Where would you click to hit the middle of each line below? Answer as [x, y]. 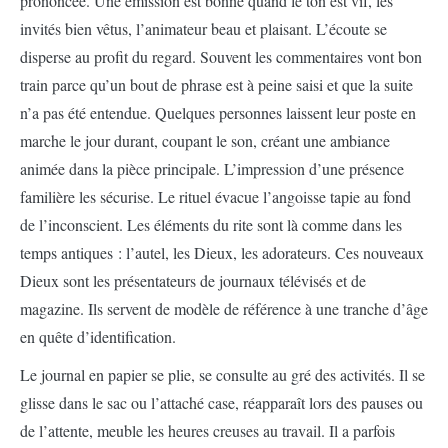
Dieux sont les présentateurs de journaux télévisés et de [193, 280]
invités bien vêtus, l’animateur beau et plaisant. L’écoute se [203, 28]
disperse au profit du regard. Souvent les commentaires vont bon [221, 56]
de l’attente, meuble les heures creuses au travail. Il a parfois [207, 430]
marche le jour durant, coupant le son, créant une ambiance [205, 140]
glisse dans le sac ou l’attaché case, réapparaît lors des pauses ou [221, 402]
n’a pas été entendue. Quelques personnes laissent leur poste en [218, 112]
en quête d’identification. [98, 336]
